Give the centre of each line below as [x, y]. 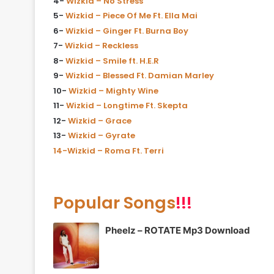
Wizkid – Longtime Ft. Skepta [127, 106]
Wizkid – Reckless [102, 46]
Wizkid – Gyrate [102, 136]
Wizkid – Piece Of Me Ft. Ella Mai [131, 16]
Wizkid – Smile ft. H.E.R [112, 61]
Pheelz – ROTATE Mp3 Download [178, 230]
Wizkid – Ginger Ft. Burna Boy [127, 31]
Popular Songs [114, 203]
